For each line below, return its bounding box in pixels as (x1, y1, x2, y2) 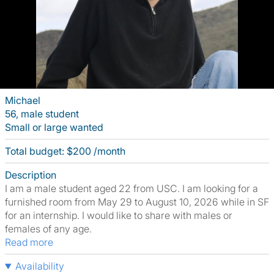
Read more (11, 236, 53, 248)
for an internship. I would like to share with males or (5, 209, 232, 221)
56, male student (5, 108, 79, 120)
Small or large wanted (5, 121, 103, 133)
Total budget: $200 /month (5, 145, 125, 157)
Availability (15, 260, 64, 272)
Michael (5, 94, 40, 106)
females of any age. (5, 223, 92, 235)
